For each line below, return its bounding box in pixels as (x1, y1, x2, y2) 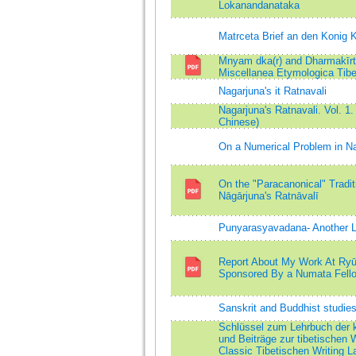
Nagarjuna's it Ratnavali (218, 85, 327, 97)
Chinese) (218, 116, 259, 128)
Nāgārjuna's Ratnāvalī (218, 190, 319, 202)
